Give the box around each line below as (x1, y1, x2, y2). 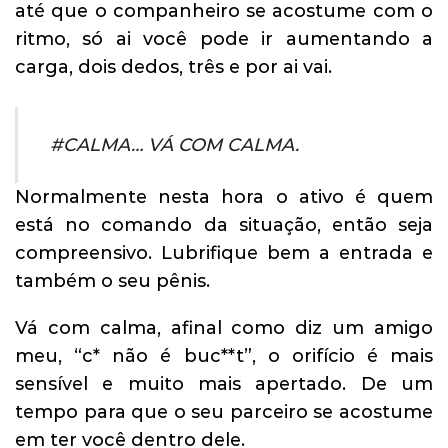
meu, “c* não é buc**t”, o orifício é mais (15, 344, 433, 367)
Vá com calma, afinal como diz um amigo (15, 316, 433, 339)
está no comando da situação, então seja (15, 214, 433, 237)
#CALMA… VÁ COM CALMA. (50, 133, 300, 156)
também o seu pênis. (15, 270, 210, 293)
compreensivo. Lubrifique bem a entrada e (15, 242, 433, 265)
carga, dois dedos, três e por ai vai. (15, 55, 332, 78)
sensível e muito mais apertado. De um (15, 372, 433, 395)
